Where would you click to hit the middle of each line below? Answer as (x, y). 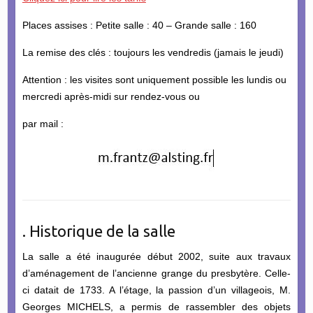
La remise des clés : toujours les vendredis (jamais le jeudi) (153, 52)
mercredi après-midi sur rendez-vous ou (111, 96)
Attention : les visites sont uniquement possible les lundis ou (154, 79)
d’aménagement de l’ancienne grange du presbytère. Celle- (156, 274)
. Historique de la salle (99, 231)
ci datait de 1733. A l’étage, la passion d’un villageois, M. (156, 290)
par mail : (43, 123)
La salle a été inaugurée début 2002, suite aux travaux (156, 257)
